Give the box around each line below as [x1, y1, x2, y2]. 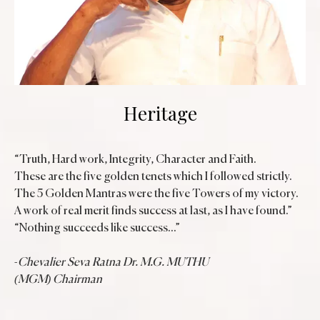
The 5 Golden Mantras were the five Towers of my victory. [14, 188, 299, 200]
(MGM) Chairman [14, 274, 102, 286]
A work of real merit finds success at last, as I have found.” [14, 205, 292, 217]
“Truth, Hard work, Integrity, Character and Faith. [14, 154, 256, 166]
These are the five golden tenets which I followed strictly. [14, 171, 292, 183]
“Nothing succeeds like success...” [14, 222, 180, 234]
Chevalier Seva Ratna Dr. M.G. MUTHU [18, 256, 209, 269]
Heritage [123, 100, 197, 126]
